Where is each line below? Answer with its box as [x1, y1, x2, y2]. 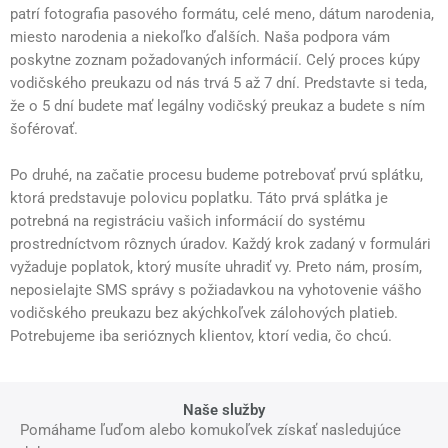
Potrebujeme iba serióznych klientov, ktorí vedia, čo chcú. [10, 327, 392, 346]
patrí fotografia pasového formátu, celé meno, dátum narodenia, [10, 4, 434, 23]
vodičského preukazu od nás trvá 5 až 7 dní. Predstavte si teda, [10, 73, 427, 92]
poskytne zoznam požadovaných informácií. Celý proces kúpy [10, 50, 420, 69]
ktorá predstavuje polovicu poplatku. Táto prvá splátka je [10, 189, 388, 208]
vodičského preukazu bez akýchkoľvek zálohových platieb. [10, 304, 398, 323]
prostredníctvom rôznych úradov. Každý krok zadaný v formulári [10, 235, 431, 254]
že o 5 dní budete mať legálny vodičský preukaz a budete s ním [10, 96, 425, 115]
